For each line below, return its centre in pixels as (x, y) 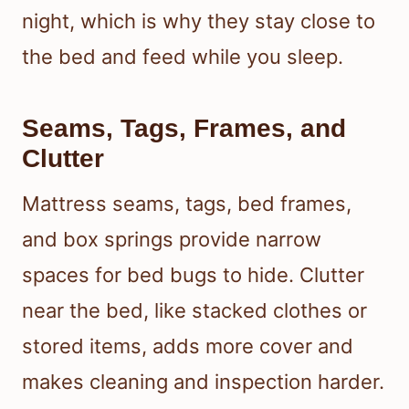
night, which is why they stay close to (199, 21)
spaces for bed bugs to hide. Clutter (193, 275)
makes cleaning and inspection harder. (203, 382)
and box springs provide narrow (172, 240)
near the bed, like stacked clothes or (194, 311)
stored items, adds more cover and (188, 346)
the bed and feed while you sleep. (183, 57)
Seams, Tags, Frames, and (184, 129)
